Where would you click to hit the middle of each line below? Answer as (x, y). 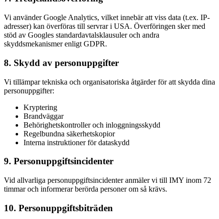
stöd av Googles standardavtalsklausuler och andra (82, 35)
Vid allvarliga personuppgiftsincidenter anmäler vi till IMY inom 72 (108, 180)
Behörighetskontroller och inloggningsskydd (92, 125)
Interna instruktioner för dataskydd (77, 142)
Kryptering (40, 107)
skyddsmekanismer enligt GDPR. (55, 44)
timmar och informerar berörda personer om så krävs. (86, 189)
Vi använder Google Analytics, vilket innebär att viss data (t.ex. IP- (107, 18)
